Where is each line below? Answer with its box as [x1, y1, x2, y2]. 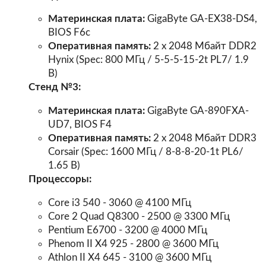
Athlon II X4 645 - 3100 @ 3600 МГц [48, 252, 212, 262]
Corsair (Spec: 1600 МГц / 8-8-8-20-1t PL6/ [48, 147, 244, 157]
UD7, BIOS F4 [48, 119, 112, 130]
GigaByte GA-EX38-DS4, [145, 14, 258, 24]
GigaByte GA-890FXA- [145, 106, 249, 116]
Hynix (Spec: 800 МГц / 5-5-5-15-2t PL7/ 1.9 [48, 55, 249, 65]
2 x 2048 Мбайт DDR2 [151, 41, 257, 52]
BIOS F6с [48, 27, 91, 38]
